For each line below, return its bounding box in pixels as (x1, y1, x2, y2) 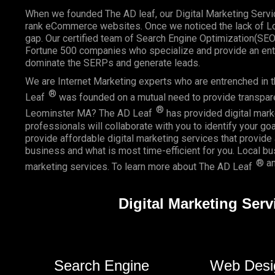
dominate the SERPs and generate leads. (25, 56, 200, 69)
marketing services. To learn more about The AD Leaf (25, 160, 255, 172)
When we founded (25, 7, 105, 20)
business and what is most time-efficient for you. (25, 144, 237, 157)
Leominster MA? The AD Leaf (25, 107, 155, 120)
